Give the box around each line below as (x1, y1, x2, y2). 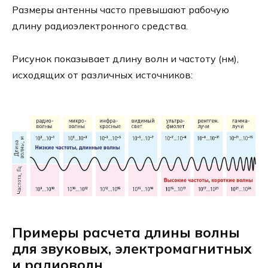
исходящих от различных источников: (12, 68, 193, 81)
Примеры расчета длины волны (12, 223, 240, 241)
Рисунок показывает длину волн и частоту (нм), (12, 52, 239, 65)
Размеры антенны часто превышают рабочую (12, 4, 229, 16)
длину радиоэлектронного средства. (12, 20, 188, 32)
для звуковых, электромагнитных (12, 239, 252, 257)
